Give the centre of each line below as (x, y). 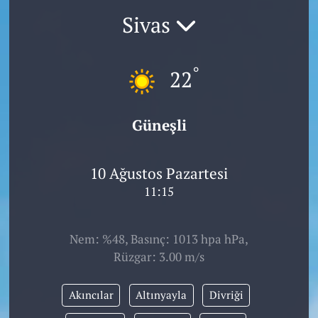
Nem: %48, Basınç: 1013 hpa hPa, (159, 239)
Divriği (226, 295)
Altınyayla (161, 295)
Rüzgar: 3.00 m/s (159, 257)
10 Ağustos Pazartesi (159, 173)
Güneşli (159, 125)
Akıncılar (91, 295)
